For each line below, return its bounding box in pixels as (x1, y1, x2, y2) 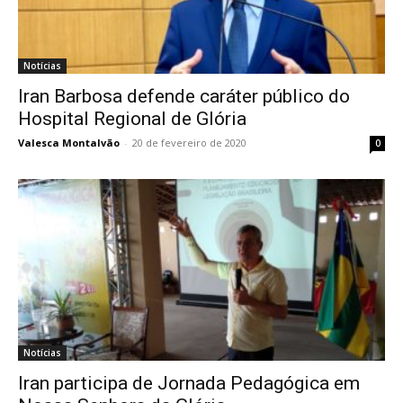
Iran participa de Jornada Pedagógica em (18, 372, 360, 394)
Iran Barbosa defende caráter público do (18, 85, 350, 108)
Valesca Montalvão (18, 136, 120, 150)
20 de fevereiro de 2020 (132, 136, 246, 150)
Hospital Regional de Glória (18, 108, 246, 130)
